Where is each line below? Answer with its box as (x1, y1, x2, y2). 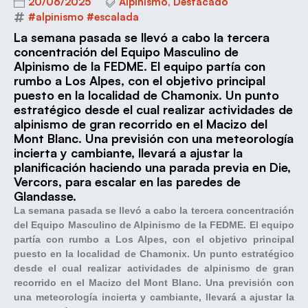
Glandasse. (14, 188, 76, 203)
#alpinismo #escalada (28, 10, 139, 23)
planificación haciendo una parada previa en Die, (14, 159, 291, 175)
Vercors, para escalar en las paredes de (14, 173, 241, 189)
